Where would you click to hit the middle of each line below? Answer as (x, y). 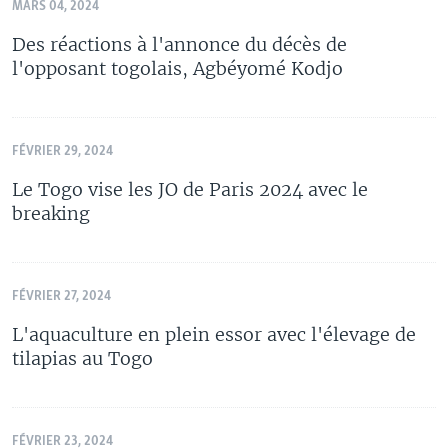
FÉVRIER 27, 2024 (61, 296)
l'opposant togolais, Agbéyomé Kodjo (177, 68)
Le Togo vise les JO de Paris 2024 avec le (190, 189)
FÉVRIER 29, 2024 (62, 151)
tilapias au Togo (82, 358)
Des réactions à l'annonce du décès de (179, 44)
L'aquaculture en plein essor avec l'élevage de (214, 334)
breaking (51, 213)
